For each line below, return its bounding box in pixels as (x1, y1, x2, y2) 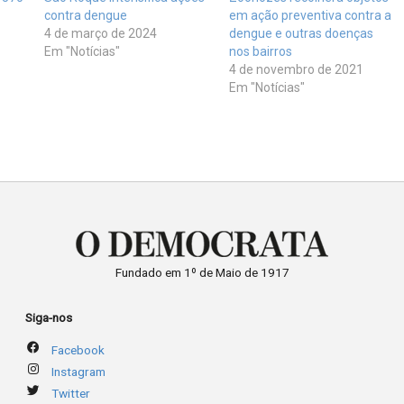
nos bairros (229, 44, 293, 60)
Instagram (50, 363, 106, 379)
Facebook (50, 342, 105, 357)
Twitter (50, 385, 90, 400)
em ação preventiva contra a (229, 8, 392, 23)
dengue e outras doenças (229, 26, 374, 41)
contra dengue (43, 8, 127, 23)
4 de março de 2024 (43, 26, 157, 41)
